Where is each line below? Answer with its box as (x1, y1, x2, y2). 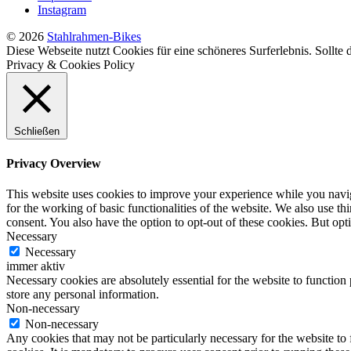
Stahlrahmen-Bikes (47, 30, 141, 44)
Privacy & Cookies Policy (6, 58, 135, 72)
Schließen (14, 125, 60, 138)
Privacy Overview (6, 156, 101, 170)
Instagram (38, 3, 86, 17)
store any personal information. (6, 287, 159, 301)
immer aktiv (6, 259, 65, 273)
